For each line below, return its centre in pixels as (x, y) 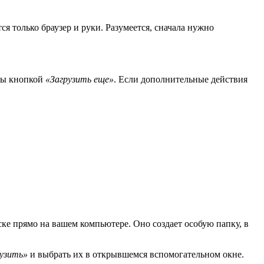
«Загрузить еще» (80, 80)
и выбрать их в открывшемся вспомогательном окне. (136, 254)
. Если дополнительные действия (181, 80)
